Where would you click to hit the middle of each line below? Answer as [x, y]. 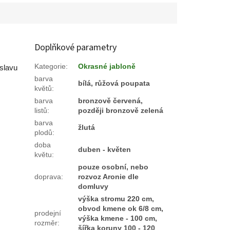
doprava [48, 176]
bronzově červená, [111, 100]
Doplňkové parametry [76, 47]
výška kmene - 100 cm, [118, 218]
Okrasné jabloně [107, 66]
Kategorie [50, 66]
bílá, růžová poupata [114, 83]
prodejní [48, 213]
